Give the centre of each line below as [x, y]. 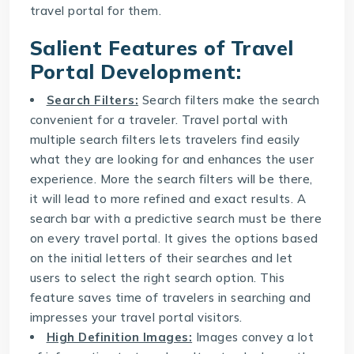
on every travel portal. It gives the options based [174, 238]
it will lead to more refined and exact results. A [168, 198]
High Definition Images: [119, 337]
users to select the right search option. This [157, 277]
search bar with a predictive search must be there [176, 218]
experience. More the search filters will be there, [171, 179]
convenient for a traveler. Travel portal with [159, 119]
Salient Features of [130, 47]
